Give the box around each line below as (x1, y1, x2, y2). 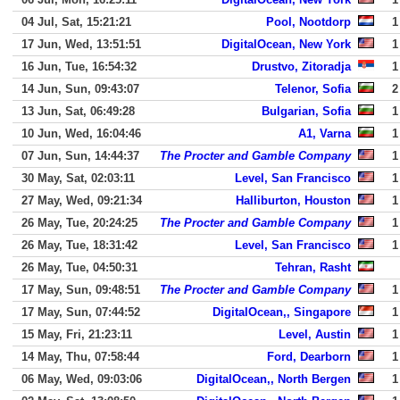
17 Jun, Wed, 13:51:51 (21, 37, 141, 51)
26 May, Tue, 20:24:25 (21, 216, 137, 229)
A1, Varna (298, 127, 351, 140)
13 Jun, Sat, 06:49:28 (21, 104, 135, 118)
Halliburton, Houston (236, 194, 351, 207)
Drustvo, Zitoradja (252, 60, 351, 73)
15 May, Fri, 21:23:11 (21, 328, 132, 341)
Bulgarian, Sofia (262, 104, 351, 118)
